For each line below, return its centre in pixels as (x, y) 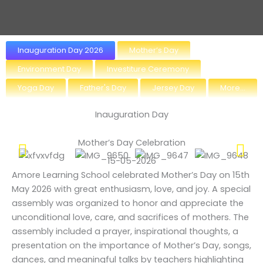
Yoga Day (36, 88)
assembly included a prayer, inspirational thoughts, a (125, 231)
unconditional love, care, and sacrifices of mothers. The (130, 217)
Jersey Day (173, 88)
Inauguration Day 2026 (60, 50)
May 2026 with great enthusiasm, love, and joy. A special (131, 189)
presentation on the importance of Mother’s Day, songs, (131, 245)
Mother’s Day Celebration (131, 143)
